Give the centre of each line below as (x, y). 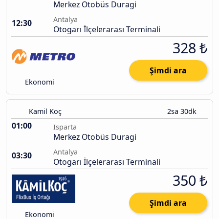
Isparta (65, 127)
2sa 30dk (183, 111)
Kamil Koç (45, 111)
